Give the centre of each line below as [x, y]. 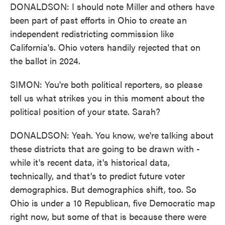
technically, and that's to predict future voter [97, 176]
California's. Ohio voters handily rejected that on [105, 47]
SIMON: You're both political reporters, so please [106, 84]
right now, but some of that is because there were [108, 216]
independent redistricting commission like [92, 33]
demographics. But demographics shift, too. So [103, 189]
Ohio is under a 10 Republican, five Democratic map [113, 203]
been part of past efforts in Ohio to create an [98, 20]
